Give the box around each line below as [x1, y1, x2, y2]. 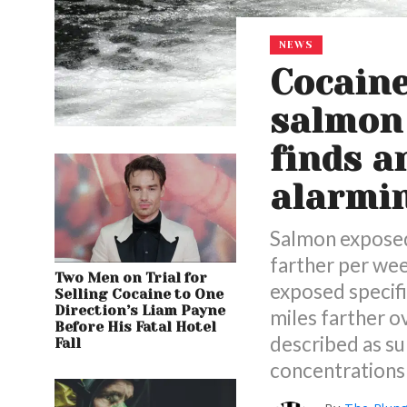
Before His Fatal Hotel [55, 319, 216, 336]
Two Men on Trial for [55, 270, 207, 287]
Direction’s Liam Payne [55, 303, 225, 320]
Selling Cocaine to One [55, 286, 223, 303]
